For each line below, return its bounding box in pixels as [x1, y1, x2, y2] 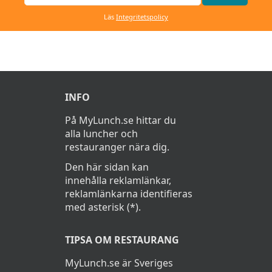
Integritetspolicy [116, 12, 168, 22]
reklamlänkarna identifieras [64, 187, 192, 201]
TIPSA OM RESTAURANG [64, 233, 179, 247]
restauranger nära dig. [64, 140, 169, 154]
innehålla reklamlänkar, [64, 174, 171, 188]
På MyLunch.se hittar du [64, 114, 176, 127]
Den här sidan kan [64, 160, 149, 174]
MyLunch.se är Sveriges [64, 256, 173, 270]
